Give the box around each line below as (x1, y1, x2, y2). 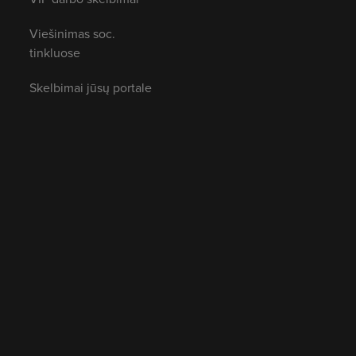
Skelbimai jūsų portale (29, 78, 152, 96)
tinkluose (29, 43, 80, 61)
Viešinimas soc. (29, 24, 115, 42)
